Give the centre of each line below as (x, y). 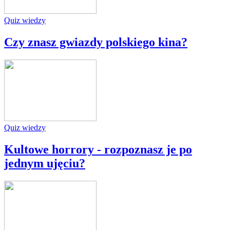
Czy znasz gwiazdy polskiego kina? (96, 42)
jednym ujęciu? (45, 164)
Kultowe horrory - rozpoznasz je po (98, 150)
